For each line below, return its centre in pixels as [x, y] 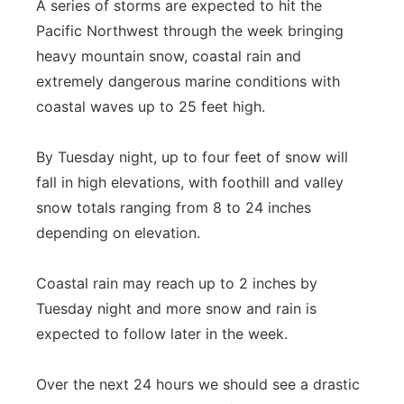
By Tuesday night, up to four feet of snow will [192, 157]
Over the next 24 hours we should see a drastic [198, 384]
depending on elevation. [118, 233]
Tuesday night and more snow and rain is [176, 308]
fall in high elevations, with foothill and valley [190, 182]
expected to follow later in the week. [162, 334]
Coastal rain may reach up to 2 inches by [177, 283]
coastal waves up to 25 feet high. [151, 106]
